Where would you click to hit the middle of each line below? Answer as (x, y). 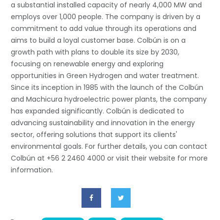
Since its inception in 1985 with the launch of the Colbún (107, 87)
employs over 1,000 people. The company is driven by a (106, 17)
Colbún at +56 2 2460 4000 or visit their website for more (110, 158)
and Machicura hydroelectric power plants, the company (109, 99)
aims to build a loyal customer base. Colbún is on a (98, 40)
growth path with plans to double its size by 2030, (95, 52)
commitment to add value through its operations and (104, 28)
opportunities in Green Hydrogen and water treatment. (105, 76)
